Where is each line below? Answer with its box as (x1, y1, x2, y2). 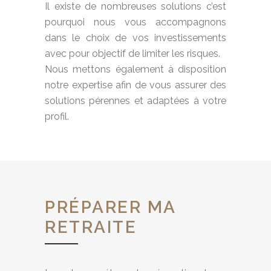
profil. (45, 111, 69, 122)
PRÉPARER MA (45, 197, 176, 217)
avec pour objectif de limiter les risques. (45, 48, 220, 59)
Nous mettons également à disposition (45, 64, 226, 75)
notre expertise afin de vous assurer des (45, 79, 226, 91)
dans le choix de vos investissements (45, 32, 226, 44)
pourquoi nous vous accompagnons (45, 16, 226, 28)
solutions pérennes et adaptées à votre (45, 95, 226, 106)
